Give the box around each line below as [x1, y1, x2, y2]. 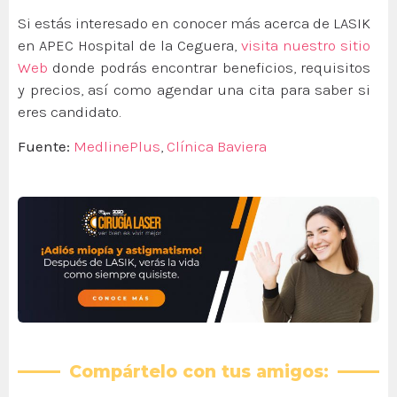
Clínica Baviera [167, 137, 267, 156]
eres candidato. [18, 102, 121, 121]
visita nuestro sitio [241, 35, 370, 54]
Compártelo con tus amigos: [68, 361, 329, 382]
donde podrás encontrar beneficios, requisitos [48, 58, 370, 76]
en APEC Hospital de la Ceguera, [18, 35, 241, 54]
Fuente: [18, 137, 70, 156]
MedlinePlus [74, 137, 160, 156]
